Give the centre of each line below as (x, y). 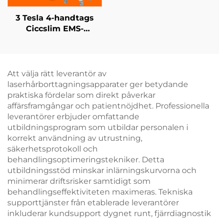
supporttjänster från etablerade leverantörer (93, 202)
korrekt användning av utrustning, (75, 138)
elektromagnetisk (55, 61)
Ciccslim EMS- (55, 28)
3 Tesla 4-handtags (55, 18)
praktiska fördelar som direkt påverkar (81, 95)
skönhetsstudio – (55, 50)
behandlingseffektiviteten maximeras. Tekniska (100, 192)
